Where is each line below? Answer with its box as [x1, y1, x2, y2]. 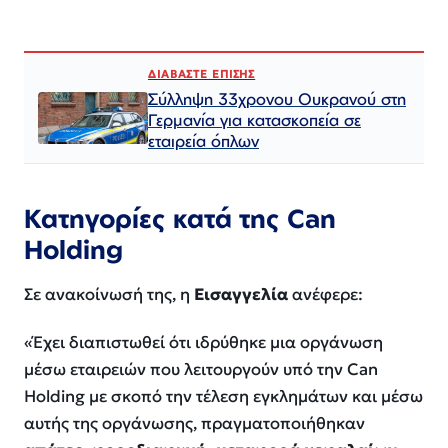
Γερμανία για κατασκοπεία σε [148, 109, 361, 131]
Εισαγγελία [194, 283, 288, 305]
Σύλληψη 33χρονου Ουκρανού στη [148, 88, 406, 110]
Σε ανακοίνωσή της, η [24, 283, 194, 305]
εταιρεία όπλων [148, 130, 259, 152]
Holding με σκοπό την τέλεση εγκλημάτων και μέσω [24, 386, 423, 408]
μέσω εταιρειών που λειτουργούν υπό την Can [24, 359, 378, 381]
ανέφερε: [288, 283, 363, 305]
